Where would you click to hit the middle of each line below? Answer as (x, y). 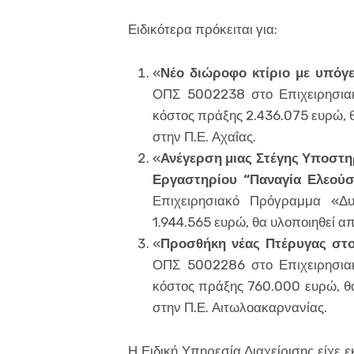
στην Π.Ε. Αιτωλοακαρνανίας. (239, 308)
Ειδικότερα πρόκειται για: (203, 30)
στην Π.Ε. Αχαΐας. (204, 137)
